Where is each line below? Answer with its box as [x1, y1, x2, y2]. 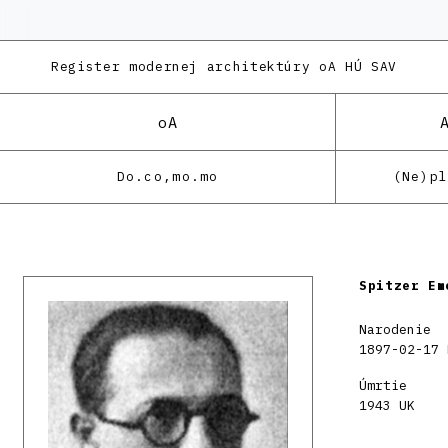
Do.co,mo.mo [116, 168, 219, 185]
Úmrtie [359, 377, 407, 394]
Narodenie [359, 321, 431, 338]
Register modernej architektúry [51, 58, 311, 75]
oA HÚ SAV [310, 58, 397, 75]
